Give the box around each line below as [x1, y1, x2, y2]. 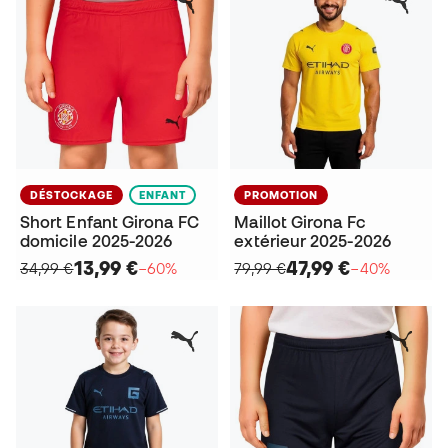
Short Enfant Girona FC [20, 213, 199, 232]
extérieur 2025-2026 [234, 232, 391, 251]
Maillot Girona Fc [234, 213, 366, 232]
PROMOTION [244, 189, 319, 202]
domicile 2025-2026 [20, 232, 173, 251]
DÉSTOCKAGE [30, 189, 113, 202]
